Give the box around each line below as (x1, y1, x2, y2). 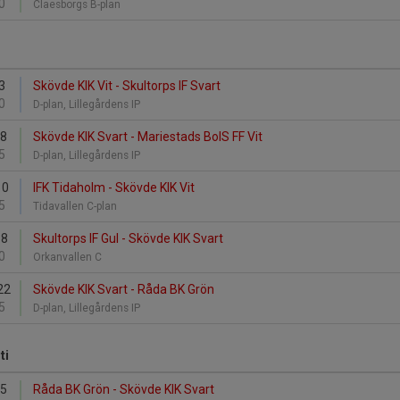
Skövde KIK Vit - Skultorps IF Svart (33, 79, 221, 93)
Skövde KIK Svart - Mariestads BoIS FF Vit (33, 129, 262, 144)
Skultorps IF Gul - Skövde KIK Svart (33, 231, 223, 246)
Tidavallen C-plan (33, 200, 120, 212)
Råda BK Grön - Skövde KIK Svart (33, 382, 214, 396)
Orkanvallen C (33, 251, 104, 263)
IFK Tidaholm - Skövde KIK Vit (33, 180, 195, 195)
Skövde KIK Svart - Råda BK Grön (33, 282, 214, 296)
